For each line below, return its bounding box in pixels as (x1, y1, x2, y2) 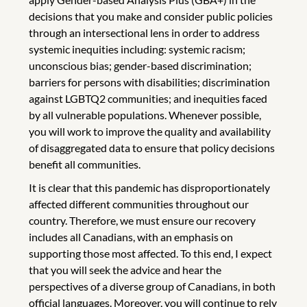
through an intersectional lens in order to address (29, 25, 260, 39)
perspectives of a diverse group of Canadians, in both (29, 279, 275, 293)
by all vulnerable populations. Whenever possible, (29, 108, 261, 121)
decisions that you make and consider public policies (29, 9, 273, 23)
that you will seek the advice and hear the (29, 262, 221, 276)
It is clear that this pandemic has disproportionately (29, 180, 270, 194)
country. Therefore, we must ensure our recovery (29, 213, 256, 227)
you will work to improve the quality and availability (29, 124, 271, 138)
